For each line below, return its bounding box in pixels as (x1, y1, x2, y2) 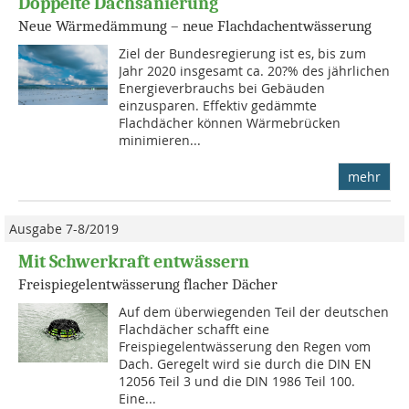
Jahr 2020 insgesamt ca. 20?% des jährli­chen (119, 61, 391, 79)
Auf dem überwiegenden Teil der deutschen (119, 302, 390, 320)
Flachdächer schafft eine (119, 320, 270, 338)
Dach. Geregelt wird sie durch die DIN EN (119, 354, 372, 372)
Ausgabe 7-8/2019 (9, 219, 119, 237)
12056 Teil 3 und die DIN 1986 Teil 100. (119, 372, 356, 390)
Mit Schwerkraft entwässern (18, 250, 249, 272)
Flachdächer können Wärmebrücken (119, 113, 341, 131)
